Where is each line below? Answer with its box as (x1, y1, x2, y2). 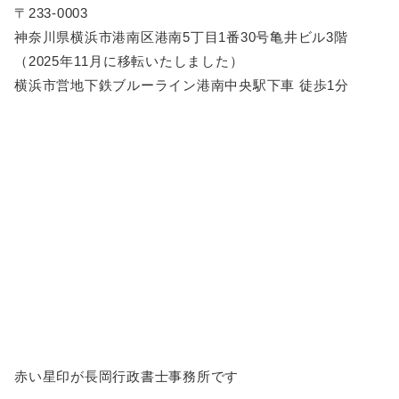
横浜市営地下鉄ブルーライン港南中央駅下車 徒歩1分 (14, 77, 349, 94)
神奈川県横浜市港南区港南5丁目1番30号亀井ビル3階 (14, 29, 348, 45)
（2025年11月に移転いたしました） (14, 53, 244, 69)
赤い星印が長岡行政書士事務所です (14, 369, 239, 385)
